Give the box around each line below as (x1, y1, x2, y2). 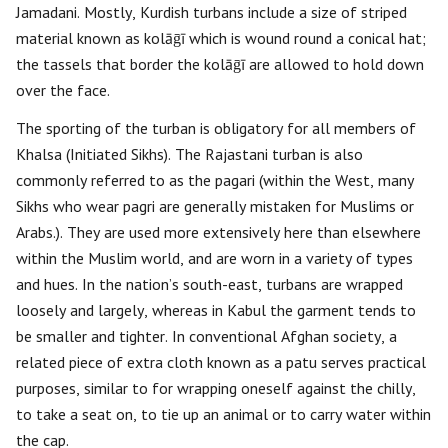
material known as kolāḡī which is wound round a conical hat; (16, 28, 426, 48)
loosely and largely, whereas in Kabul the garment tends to (16, 300, 416, 320)
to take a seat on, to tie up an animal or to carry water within (16, 404, 431, 424)
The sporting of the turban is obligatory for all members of (16, 118, 416, 138)
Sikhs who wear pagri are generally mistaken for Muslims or (16, 196, 414, 216)
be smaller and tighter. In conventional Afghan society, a (16, 326, 397, 346)
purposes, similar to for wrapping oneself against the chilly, (16, 378, 416, 398)
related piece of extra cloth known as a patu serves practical (16, 352, 426, 372)
